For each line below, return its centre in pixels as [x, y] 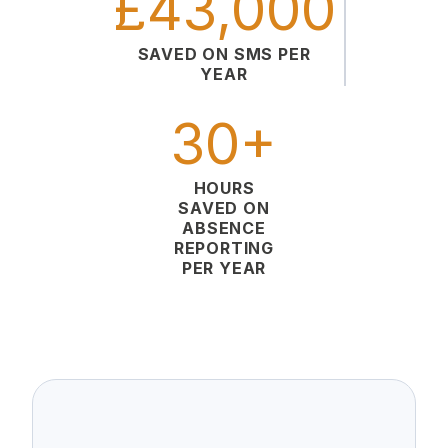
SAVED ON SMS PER [224, 53]
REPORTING [224, 247]
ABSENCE [224, 227]
